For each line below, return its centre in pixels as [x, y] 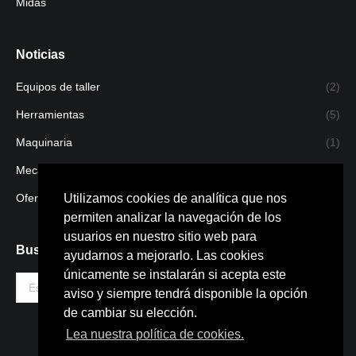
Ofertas [35, 198]
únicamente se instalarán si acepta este [175, 275]
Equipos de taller [58, 87]
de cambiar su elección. [130, 313]
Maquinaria [44, 142]
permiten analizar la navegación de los [172, 218]
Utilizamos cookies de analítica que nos [175, 199]
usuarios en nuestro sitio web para [160, 237]
